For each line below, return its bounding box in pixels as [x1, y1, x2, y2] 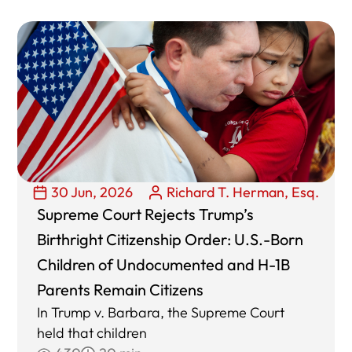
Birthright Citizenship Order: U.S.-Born [37, 229, 304, 250]
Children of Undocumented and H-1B [37, 255, 291, 275]
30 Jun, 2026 [51, 183, 133, 202]
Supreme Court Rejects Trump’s [37, 204, 255, 225]
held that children [37, 324, 148, 343]
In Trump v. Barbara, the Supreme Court [37, 303, 285, 322]
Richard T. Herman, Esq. [167, 183, 319, 202]
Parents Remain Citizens [37, 280, 204, 300]
